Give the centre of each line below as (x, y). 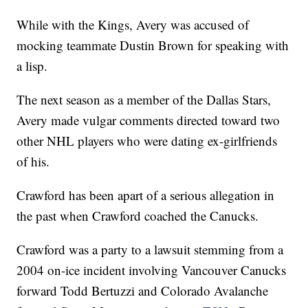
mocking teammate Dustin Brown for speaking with (153, 45)
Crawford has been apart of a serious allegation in (146, 195)
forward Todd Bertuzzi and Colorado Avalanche (143, 291)
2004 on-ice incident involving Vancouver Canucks (152, 270)
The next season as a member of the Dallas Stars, (144, 100)
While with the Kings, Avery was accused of (133, 25)
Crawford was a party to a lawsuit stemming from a (150, 250)
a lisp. (32, 66)
